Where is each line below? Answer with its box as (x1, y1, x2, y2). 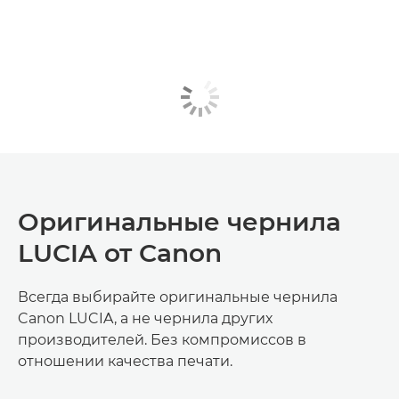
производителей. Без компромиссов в (18, 330, 306, 348)
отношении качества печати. (18, 352, 232, 370)
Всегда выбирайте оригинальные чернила (18, 288, 338, 305)
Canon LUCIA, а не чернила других (18, 309, 273, 327)
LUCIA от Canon (18, 237, 222, 268)
